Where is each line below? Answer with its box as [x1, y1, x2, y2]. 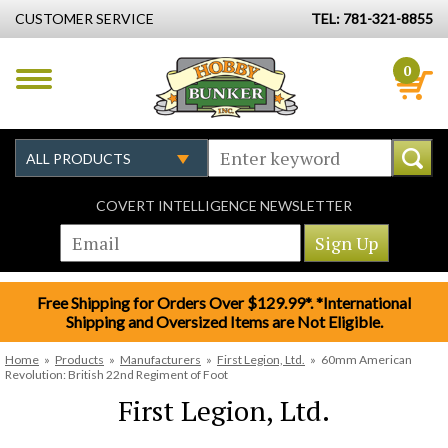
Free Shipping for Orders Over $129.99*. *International [37, 293, 411, 312]
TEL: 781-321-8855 [311, 10, 433, 27]
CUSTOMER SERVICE [15, 10, 154, 27]
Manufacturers [120, 352, 201, 367]
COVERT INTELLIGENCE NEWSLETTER [96, 197, 352, 214]
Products [55, 352, 104, 367]
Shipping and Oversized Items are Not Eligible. [65, 312, 383, 331]
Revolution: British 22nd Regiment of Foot [5, 367, 228, 382]
